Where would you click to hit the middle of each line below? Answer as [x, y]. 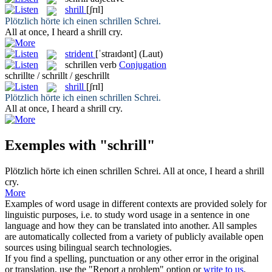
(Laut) [151, 53]
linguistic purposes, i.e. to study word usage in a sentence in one [127, 215]
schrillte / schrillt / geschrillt [57, 76]
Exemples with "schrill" [80, 145]
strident [79, 53]
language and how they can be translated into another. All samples [131, 226]
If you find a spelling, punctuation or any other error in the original [132, 259]
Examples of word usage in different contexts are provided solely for [136, 204]
